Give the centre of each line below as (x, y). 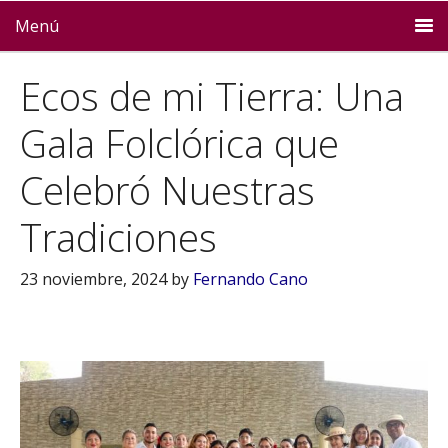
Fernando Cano (250, 279)
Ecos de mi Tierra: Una (212, 96)
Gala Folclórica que (179, 143)
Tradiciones (118, 237)
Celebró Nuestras (167, 190)
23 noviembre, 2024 (93, 279)
